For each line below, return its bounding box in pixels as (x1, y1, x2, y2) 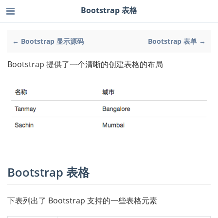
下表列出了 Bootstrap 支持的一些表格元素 (7, 195, 157, 206)
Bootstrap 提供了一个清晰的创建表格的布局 (7, 59, 163, 70)
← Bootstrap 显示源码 (12, 36, 84, 46)
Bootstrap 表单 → (148, 36, 206, 46)
